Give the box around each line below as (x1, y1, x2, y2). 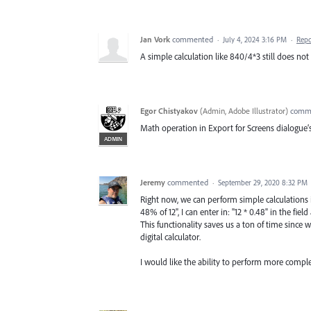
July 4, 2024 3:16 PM (223, 34, 287, 44)
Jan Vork (140, 33, 170, 44)
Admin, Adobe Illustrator (203, 105, 285, 116)
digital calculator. (140, 230, 201, 242)
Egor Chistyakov (140, 105, 198, 116)
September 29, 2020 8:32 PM (218, 177, 308, 187)
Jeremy (140, 176, 165, 187)
